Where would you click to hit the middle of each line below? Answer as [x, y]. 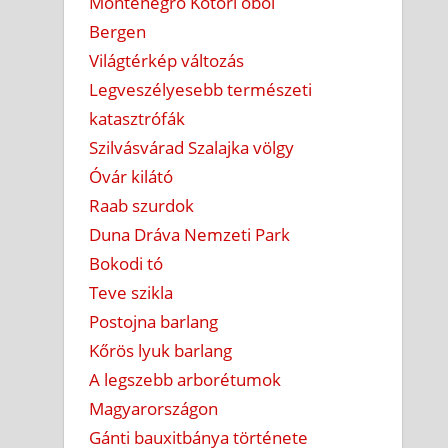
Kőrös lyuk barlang [161, 350]
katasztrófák [137, 118]
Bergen [118, 31]
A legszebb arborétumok [185, 379]
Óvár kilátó [131, 176]
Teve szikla [131, 292]
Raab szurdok [142, 205]
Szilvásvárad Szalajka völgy [192, 147]
